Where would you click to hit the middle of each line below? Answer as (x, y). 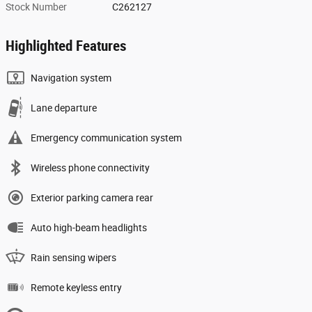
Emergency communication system (106, 138)
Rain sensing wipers (73, 258)
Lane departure (64, 108)
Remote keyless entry (76, 288)
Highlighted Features (66, 46)
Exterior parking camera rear (92, 198)
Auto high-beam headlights (89, 228)
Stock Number (36, 7)
